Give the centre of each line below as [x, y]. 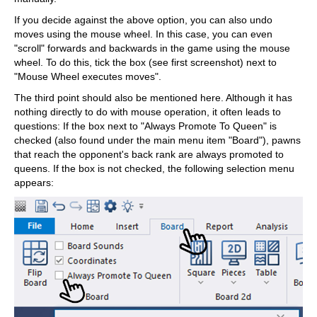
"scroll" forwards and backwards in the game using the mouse [152, 48]
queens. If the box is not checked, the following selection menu [154, 168]
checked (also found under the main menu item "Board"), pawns [157, 140]
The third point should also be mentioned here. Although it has [153, 97]
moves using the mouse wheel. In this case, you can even [143, 34]
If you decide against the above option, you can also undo [143, 19]
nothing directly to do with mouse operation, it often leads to [148, 111]
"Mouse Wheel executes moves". [88, 76]
